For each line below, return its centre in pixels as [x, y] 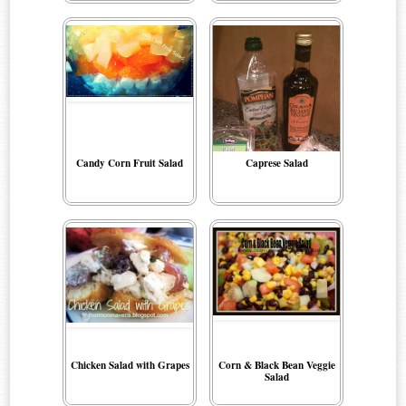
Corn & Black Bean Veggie [276, 365]
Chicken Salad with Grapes [130, 365]
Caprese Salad [276, 163]
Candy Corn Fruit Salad [130, 163]
